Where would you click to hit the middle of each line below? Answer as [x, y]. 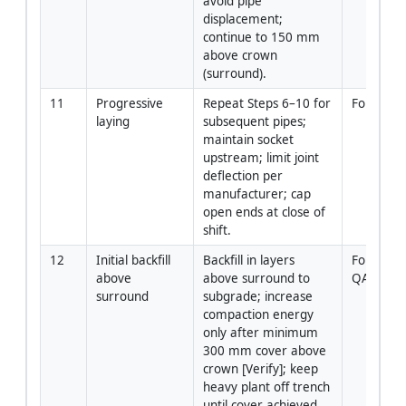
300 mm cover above [264, 350]
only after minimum [260, 332]
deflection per [242, 175]
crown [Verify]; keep [260, 368]
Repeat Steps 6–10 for [266, 103]
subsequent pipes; [254, 121]
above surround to [256, 278]
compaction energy [258, 314]
